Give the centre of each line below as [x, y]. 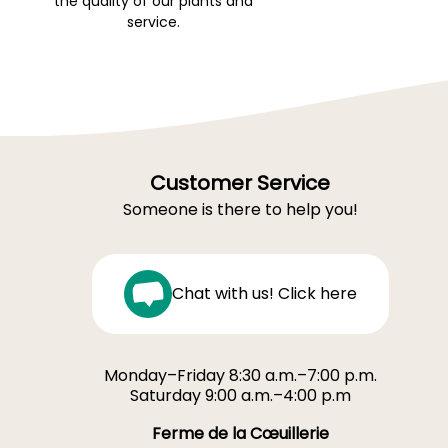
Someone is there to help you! [240, 209]
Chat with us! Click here [264, 293]
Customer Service [240, 182]
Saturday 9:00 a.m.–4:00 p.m [240, 395]
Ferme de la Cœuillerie [240, 433]
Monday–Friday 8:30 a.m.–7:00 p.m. [240, 375]
